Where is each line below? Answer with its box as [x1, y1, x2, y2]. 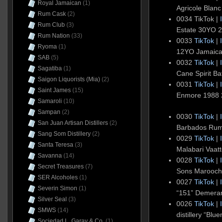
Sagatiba [37, 65, 62, 72]
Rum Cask [37, 10, 66, 17]
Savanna [37, 152, 62, 159]
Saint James [37, 87, 71, 94]
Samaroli [37, 98, 62, 105]
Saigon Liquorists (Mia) [37, 76, 100, 83]
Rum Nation [37, 32, 70, 39]
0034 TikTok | [176, 15, 221, 23]
